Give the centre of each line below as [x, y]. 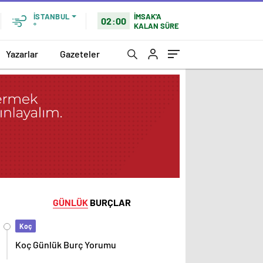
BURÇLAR [109, 203]
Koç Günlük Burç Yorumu [66, 245]
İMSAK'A [148, 16]
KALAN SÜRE [157, 26]
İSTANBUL [51, 16]
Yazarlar [22, 53]
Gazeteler [80, 53]
